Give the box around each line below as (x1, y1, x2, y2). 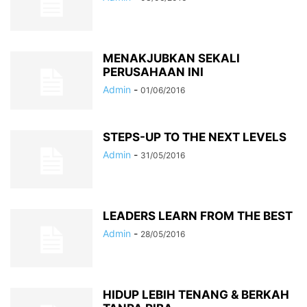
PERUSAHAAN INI (103, 65, 204, 79)
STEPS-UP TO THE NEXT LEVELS (103, 130, 286, 144)
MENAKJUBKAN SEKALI (103, 51, 240, 65)
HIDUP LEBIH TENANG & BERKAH (103, 288, 289, 302)
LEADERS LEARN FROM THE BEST (103, 209, 293, 223)
